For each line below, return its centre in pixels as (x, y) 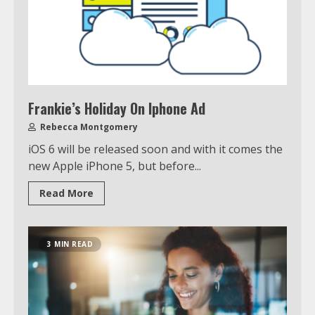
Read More (66, 193)
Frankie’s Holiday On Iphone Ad (117, 108)
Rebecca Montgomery (88, 127)
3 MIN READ (70, 244)
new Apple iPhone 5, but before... (115, 166)
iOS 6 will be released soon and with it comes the (155, 149)
